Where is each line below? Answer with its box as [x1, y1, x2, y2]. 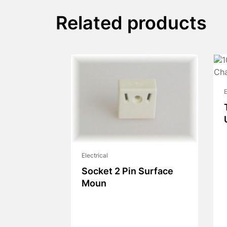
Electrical [81, 153, 108, 160]
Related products [55, 16, 207, 34]
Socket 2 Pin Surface [81, 167, 173, 177]
